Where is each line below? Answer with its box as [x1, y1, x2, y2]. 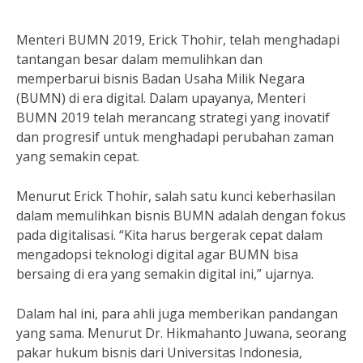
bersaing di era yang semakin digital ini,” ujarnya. [16, 265, 314, 283]
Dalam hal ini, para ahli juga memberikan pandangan [16, 305, 338, 322]
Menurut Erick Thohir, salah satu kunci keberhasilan [16, 187, 335, 205]
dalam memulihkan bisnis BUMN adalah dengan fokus [16, 207, 346, 224]
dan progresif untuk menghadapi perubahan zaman [16, 128, 334, 146]
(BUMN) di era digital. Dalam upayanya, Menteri [16, 89, 305, 107]
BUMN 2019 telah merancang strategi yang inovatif [16, 109, 330, 126]
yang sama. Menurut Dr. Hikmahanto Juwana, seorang [16, 324, 347, 342]
